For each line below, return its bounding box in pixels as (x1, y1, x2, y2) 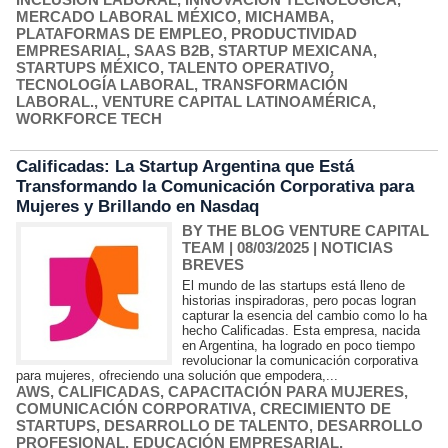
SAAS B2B (134, 42, 210, 59)
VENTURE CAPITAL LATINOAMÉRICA (102, 93, 372, 110)
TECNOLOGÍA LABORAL (16, 76, 194, 93)
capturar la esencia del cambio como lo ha (182, 308, 428, 323)
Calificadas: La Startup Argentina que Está (16, 157, 354, 176)
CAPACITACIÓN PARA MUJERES (168, 383, 404, 400)
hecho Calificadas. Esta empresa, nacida (182, 323, 421, 338)
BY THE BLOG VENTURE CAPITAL (182, 222, 430, 239)
